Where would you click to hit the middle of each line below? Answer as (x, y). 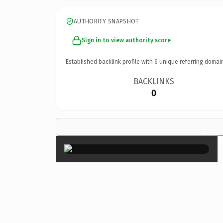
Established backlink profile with (110, 61)
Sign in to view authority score (126, 40)
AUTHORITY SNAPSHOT (107, 21)
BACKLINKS (154, 81)
